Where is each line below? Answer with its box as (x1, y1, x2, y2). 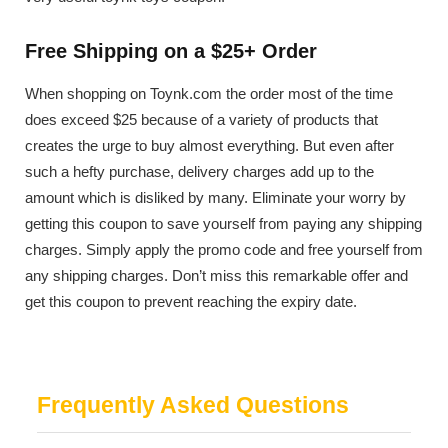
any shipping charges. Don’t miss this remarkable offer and (25, 266, 408, 284)
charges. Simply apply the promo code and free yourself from (25, 240, 423, 258)
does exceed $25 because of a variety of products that (25, 110, 378, 128)
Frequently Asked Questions (37, 391, 349, 418)
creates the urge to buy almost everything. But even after (25, 136, 394, 154)
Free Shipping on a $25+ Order (25, 40, 317, 63)
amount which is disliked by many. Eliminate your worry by (25, 188, 406, 206)
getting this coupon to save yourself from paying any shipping (25, 214, 422, 232)
